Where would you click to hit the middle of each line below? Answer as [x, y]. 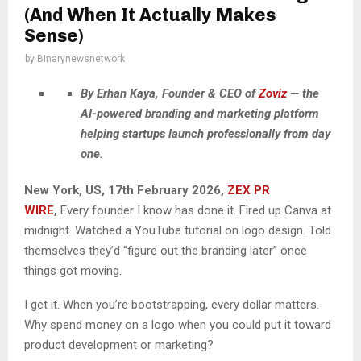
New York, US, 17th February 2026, [126, 191]
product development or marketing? [119, 345]
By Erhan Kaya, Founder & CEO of [170, 94]
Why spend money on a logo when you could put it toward [178, 325]
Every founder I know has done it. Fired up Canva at [194, 211]
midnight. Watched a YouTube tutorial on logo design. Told [178, 231]
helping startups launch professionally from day [205, 134]
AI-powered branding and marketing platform [200, 114]
